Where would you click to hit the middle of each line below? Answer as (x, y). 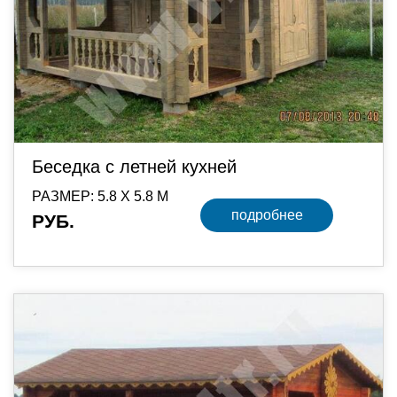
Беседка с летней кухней (134, 167)
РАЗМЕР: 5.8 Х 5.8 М (100, 196)
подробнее (267, 214)
